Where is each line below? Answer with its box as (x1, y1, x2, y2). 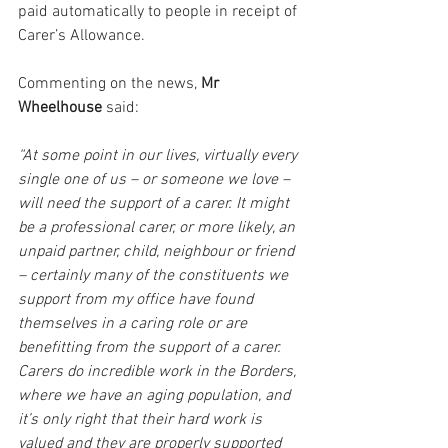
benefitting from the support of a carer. (18, 337, 285, 358)
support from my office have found (18, 289, 257, 310)
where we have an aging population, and (18, 385, 294, 406)
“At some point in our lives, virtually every (18, 145, 301, 166)
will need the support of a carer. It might (18, 193, 293, 214)
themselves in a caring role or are (18, 313, 251, 334)
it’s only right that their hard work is (18, 409, 266, 430)
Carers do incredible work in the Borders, (18, 361, 300, 382)
